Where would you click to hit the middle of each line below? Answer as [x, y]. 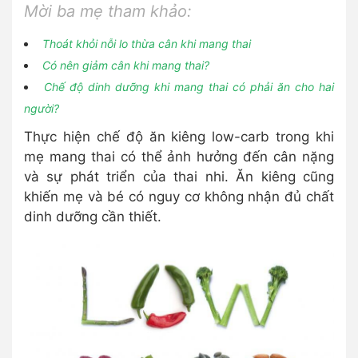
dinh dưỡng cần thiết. [93, 217]
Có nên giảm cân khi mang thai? [126, 65]
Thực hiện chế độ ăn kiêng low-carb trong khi [179, 137]
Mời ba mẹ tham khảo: [108, 11]
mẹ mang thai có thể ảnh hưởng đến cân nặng [179, 157]
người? [42, 108]
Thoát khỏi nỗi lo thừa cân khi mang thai [147, 44]
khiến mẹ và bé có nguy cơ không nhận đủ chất [179, 197]
